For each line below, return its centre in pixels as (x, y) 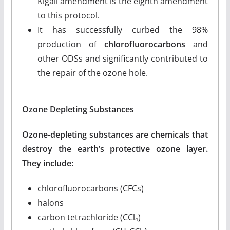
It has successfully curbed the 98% (123, 30)
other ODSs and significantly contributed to (123, 58)
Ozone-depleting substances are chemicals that (115, 134)
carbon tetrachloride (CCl (86, 217)
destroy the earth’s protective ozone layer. (115, 149)
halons (50, 203)
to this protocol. (68, 15)
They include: (47, 163)
